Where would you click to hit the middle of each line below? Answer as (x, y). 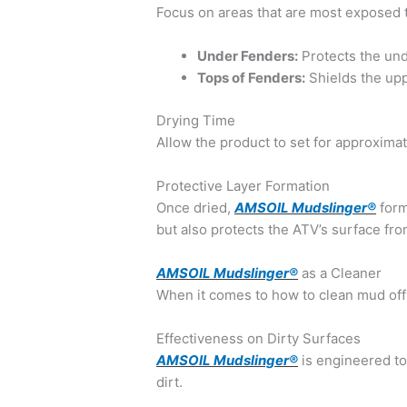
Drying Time (196, 120)
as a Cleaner (340, 273)
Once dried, (196, 207)
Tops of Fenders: (252, 78)
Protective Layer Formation (243, 185)
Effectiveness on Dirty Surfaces (259, 338)
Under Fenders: (248, 56)
